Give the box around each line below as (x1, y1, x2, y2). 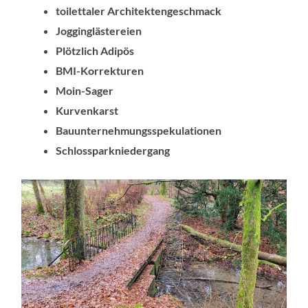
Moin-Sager (56, 83, 114, 97)
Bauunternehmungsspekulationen (56, 123, 222, 137)
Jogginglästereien (56, 23, 142, 37)
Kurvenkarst (56, 103, 119, 117)
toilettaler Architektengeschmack (56, 3, 222, 17)
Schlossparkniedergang (56, 143, 170, 157)
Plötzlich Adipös (56, 43, 135, 57)
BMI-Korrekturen (56, 63, 144, 77)
